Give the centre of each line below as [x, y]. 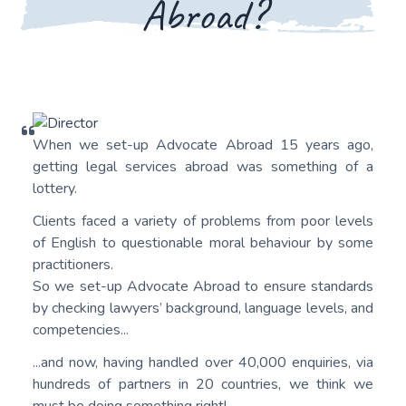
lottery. [55, 189]
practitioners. [73, 265]
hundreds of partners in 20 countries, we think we [203, 385]
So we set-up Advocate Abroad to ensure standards [203, 287]
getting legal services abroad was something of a [203, 167]
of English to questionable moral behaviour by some [203, 243]
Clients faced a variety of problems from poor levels [203, 222]
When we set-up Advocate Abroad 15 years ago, [203, 145]
